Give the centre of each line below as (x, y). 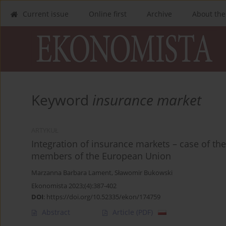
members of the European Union (101, 156)
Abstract (56, 212)
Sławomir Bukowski (144, 173)
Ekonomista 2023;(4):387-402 (74, 186)
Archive (159, 14)
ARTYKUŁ (45, 131)
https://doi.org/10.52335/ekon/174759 (103, 197)
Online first (108, 14)
